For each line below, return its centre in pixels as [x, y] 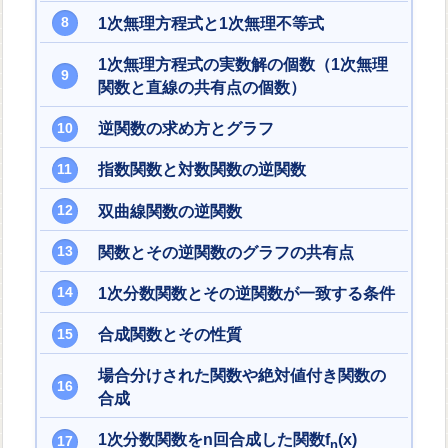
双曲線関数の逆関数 [169, 211]
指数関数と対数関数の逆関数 [201, 170]
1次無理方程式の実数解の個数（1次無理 [242, 64]
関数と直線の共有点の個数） [201, 87]
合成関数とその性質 [169, 335]
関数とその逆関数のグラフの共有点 [225, 252]
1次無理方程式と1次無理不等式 [210, 23]
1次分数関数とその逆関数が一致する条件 [246, 293]
